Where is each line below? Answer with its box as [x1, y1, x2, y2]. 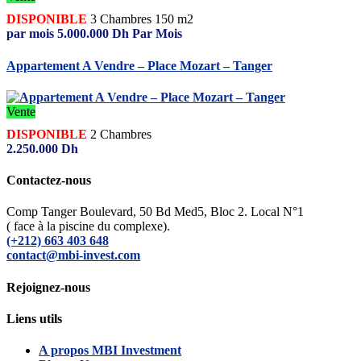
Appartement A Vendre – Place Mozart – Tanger [6, 58, 272, 73]
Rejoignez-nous [6, 280, 90, 294]
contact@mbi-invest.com [6, 248, 140, 263]
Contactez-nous [6, 173, 91, 188]
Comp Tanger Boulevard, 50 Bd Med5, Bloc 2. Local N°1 [6, 205, 304, 219]
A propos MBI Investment [39, 343, 181, 358]
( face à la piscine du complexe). [6, 219, 170, 234]
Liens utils [6, 312, 62, 326]
